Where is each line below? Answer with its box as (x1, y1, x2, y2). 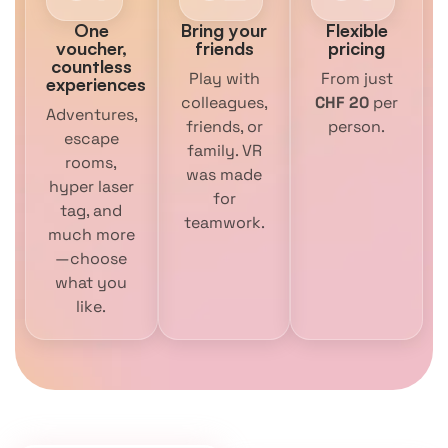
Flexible (325, 19, 388, 42)
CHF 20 (315, 92, 370, 114)
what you (55, 272, 128, 294)
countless (50, 55, 132, 78)
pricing (328, 37, 386, 60)
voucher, (55, 37, 127, 60)
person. (328, 116, 386, 138)
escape (63, 128, 119, 150)
